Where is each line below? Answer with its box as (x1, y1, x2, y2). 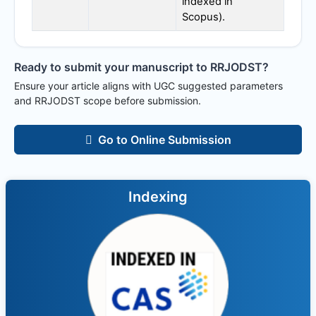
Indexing (128, 188, 188, 205)
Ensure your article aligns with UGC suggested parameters (14, 80, 283, 92)
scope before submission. (80, 95, 201, 107)
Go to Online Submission (97, 133, 231, 147)
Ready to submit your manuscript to (14, 60, 210, 74)
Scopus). (182, 10, 225, 23)
